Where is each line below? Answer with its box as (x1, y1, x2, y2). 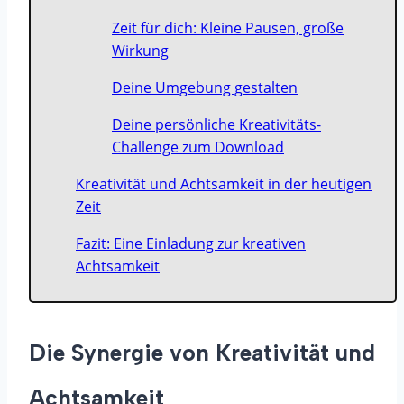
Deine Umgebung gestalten (112, 78, 298, 97)
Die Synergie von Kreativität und (29, 339, 375, 366)
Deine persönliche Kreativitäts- (112, 115, 321, 134)
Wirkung (112, 41, 169, 60)
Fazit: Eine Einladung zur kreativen (76, 234, 306, 253)
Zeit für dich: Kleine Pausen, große (112, 18, 344, 38)
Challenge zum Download (112, 137, 284, 157)
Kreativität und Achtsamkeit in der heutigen (76, 174, 372, 194)
